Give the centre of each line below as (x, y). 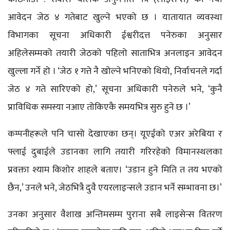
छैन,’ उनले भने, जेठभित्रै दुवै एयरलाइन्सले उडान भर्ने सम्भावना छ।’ (115, 188)
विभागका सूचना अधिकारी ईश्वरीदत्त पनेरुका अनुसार (115, 35)
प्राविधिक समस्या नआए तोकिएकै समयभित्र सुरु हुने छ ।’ (99, 107)
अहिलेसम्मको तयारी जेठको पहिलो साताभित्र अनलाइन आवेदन (115, 53)
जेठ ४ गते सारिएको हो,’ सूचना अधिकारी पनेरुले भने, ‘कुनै (115, 89)
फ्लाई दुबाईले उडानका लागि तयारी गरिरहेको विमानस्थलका (115, 152)
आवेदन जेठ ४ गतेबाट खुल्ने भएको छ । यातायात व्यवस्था (115, 17)
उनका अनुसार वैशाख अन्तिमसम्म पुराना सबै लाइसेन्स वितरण (115, 214)
